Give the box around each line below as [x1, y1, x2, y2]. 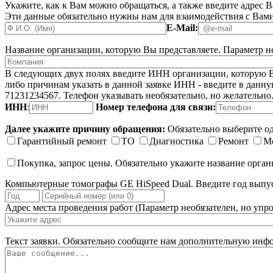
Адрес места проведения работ [5, 202, 133, 213]
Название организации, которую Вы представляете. [5, 44, 221, 55]
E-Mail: [166, 22, 198, 33]
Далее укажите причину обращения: [5, 123, 165, 134]
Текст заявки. [5, 235, 60, 246]
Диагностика [149, 135, 204, 146]
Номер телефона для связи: [96, 101, 216, 112]
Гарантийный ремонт [17, 135, 107, 146]
